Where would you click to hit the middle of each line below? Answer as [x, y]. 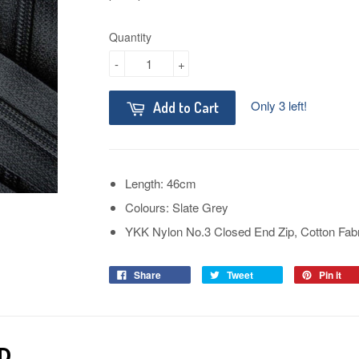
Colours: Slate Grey [177, 207]
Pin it [330, 274]
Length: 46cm [161, 183]
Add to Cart [186, 107]
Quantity [130, 36]
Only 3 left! [279, 105]
